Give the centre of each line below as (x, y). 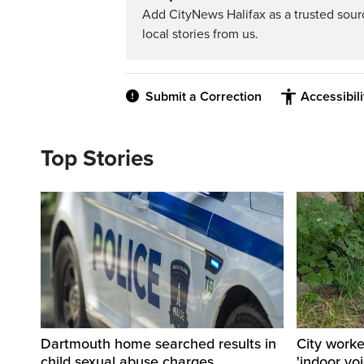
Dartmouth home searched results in (158, 344)
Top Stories (97, 159)
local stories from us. (200, 35)
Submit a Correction (204, 97)
